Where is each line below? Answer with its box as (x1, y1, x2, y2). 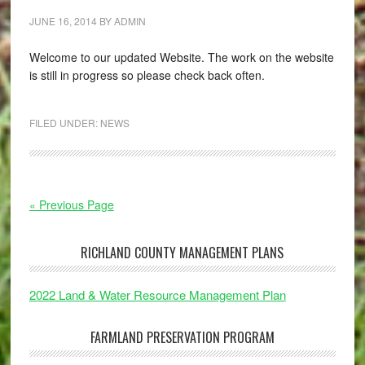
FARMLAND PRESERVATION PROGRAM (90, 328, 275, 348)
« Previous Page (29, 196, 114, 213)
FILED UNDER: (29, 116, 100, 130)
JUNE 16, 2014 (29, 14, 97, 29)
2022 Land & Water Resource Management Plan (29, 286, 286, 304)
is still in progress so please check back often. (29, 67, 265, 84)
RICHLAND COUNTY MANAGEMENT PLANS (81, 243, 284, 263)
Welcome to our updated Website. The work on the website (29, 49, 334, 66)
